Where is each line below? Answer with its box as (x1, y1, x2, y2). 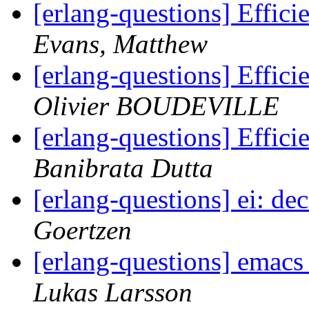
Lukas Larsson (33, 277, 192, 308)
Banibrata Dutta (33, 153, 213, 183)
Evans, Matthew (33, 29, 208, 59)
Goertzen (33, 215, 132, 246)
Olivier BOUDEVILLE (33, 91, 279, 121)
